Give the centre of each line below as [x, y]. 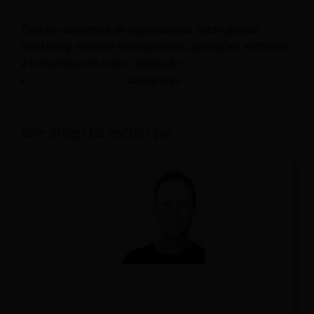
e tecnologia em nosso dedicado [102, 63]
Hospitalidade [249, 63]
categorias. [154, 80]
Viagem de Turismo [77, 80]
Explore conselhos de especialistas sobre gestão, [141, 29]
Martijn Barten [86, 293]
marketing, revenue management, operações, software [154, 46]
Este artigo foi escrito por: [100, 132]
